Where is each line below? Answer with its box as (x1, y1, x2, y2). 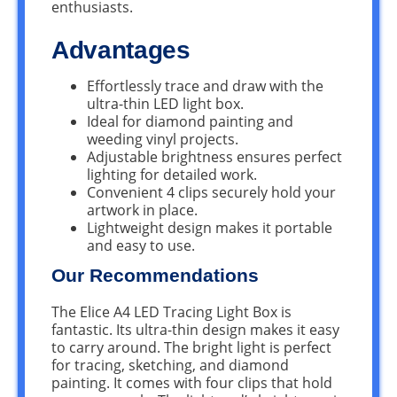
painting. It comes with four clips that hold (51, 373, 332, 393)
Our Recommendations (51, 265, 259, 286)
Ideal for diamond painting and (87, 112, 293, 132)
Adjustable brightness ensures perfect (87, 147, 342, 167)
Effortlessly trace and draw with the (87, 76, 323, 97)
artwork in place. (87, 200, 198, 221)
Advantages (51, 36, 191, 65)
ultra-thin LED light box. (87, 94, 244, 114)
